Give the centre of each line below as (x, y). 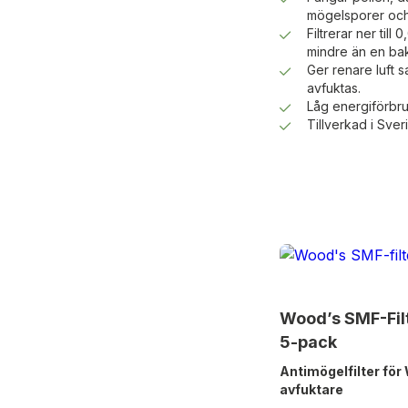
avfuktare (311, 390)
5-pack (308, 342)
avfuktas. (333, 88)
